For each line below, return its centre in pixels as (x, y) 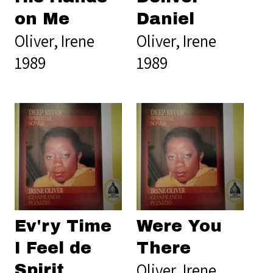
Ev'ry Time (63, 226)
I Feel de (53, 248)
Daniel (165, 19)
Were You (179, 226)
